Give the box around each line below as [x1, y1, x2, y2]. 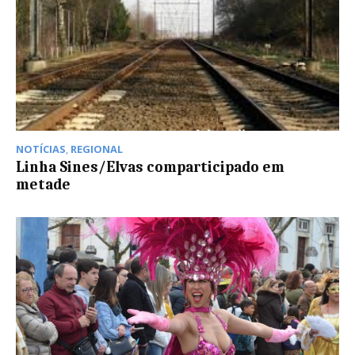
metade [16, 175, 71, 193]
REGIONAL [71, 141, 123, 156]
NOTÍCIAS [16, 141, 66, 156]
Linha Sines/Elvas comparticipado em [16, 158, 284, 176]
